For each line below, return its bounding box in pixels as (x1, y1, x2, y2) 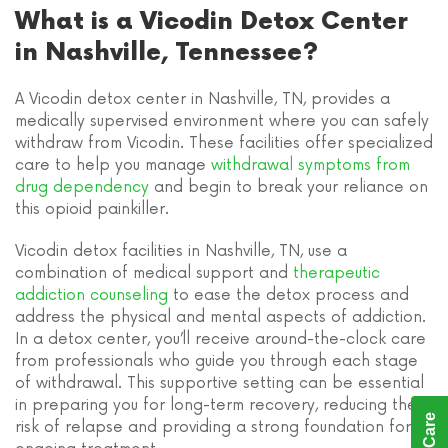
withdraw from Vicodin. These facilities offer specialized (15, 134, 433, 153)
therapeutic (293, 264, 380, 283)
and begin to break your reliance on (149, 178, 428, 197)
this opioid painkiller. (15, 200, 169, 219)
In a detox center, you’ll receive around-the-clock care (15, 330, 426, 349)
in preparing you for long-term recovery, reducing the (15, 396, 417, 415)
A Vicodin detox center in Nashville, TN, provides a (15, 90, 390, 109)
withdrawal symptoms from (211, 156, 410, 175)
